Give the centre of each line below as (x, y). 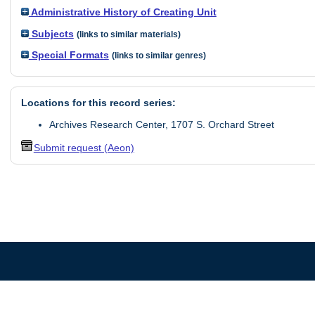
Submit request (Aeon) (84, 148)
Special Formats (69, 55)
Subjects (51, 33)
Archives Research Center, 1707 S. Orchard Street (161, 124)
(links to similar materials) (128, 34)
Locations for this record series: (98, 103)
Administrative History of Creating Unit (122, 12)
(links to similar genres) (159, 56)
